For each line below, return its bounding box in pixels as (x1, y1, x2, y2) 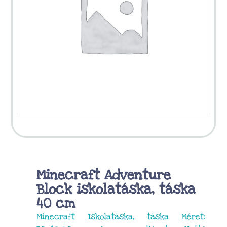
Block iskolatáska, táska (36, 180, 196, 198)
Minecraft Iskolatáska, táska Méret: (36, 211, 206, 222)
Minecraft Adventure (36, 166, 171, 184)
